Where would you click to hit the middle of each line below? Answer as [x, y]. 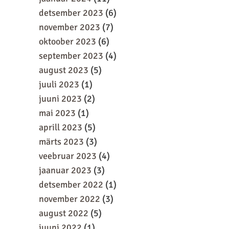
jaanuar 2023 [65, 170]
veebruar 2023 [68, 156]
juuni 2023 [60, 99]
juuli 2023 [59, 84]
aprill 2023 [61, 127]
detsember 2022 [71, 185]
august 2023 [64, 70]
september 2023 [71, 56]
